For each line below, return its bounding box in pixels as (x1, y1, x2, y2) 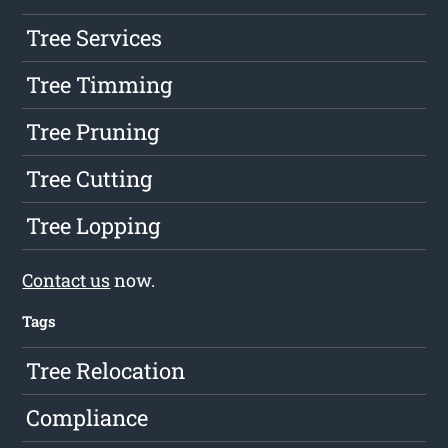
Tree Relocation (26, 355, 186, 385)
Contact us (22, 267, 111, 292)
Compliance (26, 402, 149, 432)
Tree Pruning (26, 116, 160, 146)
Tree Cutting (26, 163, 153, 193)
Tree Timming (26, 69, 173, 99)
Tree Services (26, 22, 163, 52)
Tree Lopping (26, 210, 161, 240)
